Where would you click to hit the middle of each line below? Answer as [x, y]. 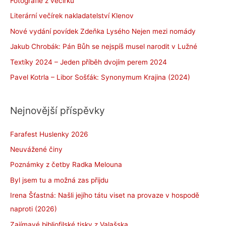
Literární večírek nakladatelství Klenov [72, 16]
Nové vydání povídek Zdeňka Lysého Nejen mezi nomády [103, 31]
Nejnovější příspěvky [58, 111]
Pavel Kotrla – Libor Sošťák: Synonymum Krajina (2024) [100, 77]
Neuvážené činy [36, 149]
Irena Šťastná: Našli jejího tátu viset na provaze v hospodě [105, 195]
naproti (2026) [34, 209]
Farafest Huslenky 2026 [49, 134]
